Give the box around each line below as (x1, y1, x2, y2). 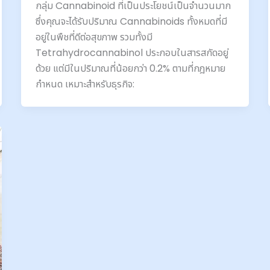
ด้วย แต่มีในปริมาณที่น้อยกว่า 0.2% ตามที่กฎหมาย (35, 61, 225, 76)
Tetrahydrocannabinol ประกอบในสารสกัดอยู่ (35, 46, 228, 60)
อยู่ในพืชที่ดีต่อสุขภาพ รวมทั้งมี (35, 30, 152, 45)
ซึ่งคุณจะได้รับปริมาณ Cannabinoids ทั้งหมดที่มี (35, 14, 227, 29)
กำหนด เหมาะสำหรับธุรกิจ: (35, 77, 134, 92)
